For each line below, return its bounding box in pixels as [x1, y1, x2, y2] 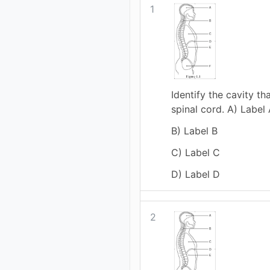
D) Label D [171, 168, 221, 181]
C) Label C [171, 146, 221, 159]
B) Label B [171, 125, 218, 137]
